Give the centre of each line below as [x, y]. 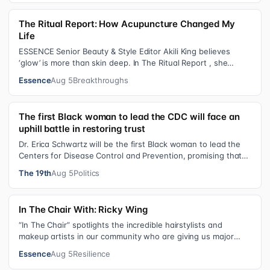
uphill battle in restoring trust [82, 129]
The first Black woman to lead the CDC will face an [129, 117]
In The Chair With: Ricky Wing [83, 209]
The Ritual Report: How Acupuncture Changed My [127, 24]
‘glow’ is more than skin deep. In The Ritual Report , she [123, 63]
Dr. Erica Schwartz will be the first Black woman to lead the [130, 144]
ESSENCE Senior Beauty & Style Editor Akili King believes [124, 51]
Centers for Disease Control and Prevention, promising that [130, 155]
